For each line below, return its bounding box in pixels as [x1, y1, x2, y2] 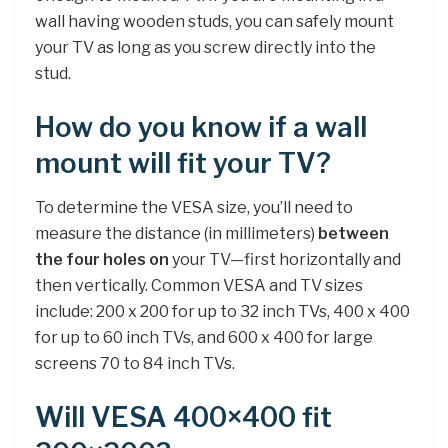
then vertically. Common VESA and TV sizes [35, 276, 363, 296]
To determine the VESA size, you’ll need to [35, 198, 353, 218]
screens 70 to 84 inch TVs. [35, 354, 235, 374]
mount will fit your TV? [35, 146, 331, 180]
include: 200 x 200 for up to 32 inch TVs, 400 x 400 [35, 302, 410, 322]
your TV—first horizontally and [169, 250, 401, 270]
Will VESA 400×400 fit [35, 400, 332, 434]
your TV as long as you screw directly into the [35, 38, 376, 58]
